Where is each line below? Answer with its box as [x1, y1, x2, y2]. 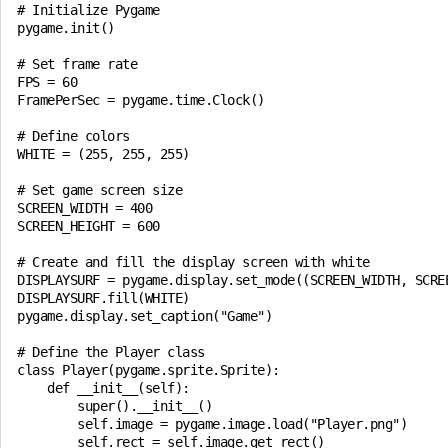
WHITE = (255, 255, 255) [17, 146, 190, 162]
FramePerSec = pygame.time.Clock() [17, 92, 265, 108]
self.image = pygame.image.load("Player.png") [17, 416, 407, 432]
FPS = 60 [17, 74, 77, 90]
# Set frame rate [17, 56, 137, 72]
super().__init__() [17, 398, 212, 414]
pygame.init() [17, 20, 115, 36]
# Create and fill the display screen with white [17, 254, 370, 270]
